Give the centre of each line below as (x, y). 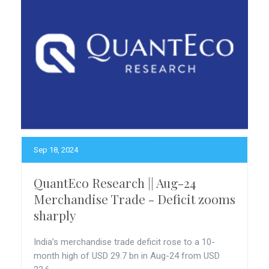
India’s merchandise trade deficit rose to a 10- (124, 242)
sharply (55, 215)
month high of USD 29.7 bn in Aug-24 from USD (127, 256)
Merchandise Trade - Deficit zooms (134, 199)
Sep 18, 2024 (56, 150)
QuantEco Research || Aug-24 (115, 183)
